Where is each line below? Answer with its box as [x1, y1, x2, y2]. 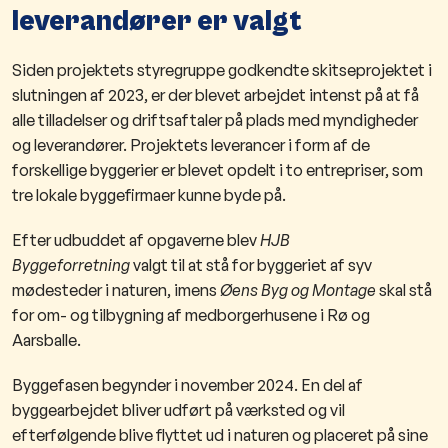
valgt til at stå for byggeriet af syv [133, 255, 372, 276]
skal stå [379, 280, 432, 301]
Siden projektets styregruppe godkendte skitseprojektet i [12, 60, 432, 81]
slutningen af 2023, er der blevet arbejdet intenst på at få [12, 85, 419, 106]
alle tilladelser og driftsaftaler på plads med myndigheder [12, 110, 418, 131]
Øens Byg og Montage [220, 280, 376, 301]
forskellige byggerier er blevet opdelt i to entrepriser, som [12, 160, 423, 181]
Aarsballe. [12, 330, 81, 351]
